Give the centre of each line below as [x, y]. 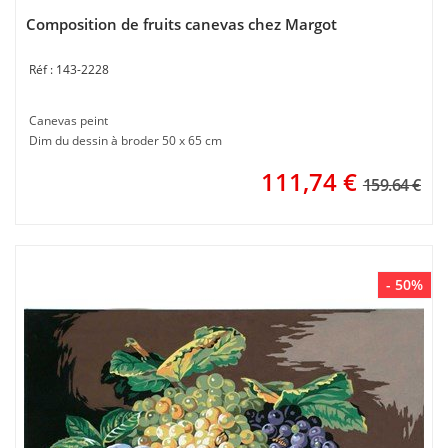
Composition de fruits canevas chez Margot [181, 24]
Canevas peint [68, 120]
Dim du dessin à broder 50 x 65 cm [125, 140]
